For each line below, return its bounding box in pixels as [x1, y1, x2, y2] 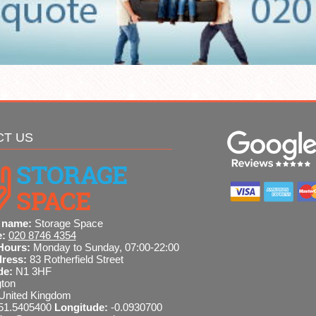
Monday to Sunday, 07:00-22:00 [32, 241, 179, 254]
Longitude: [54, 301, 111, 314]
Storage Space [34, 217, 103, 230]
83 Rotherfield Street [29, 253, 123, 266]
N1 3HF [15, 265, 51, 278]
